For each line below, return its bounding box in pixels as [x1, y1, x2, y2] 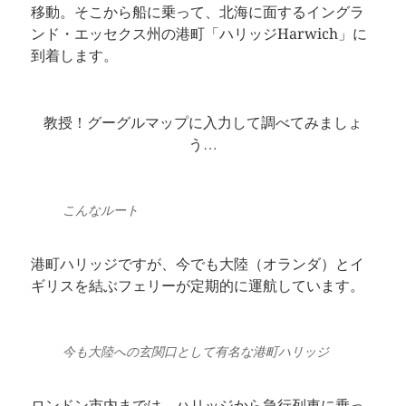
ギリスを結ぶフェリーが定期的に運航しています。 [30, 277, 364, 295]
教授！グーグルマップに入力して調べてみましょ [43, 114, 362, 131]
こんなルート [62, 203, 139, 217]
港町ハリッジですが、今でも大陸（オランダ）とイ [30, 256, 364, 273]
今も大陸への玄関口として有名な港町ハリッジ [62, 344, 329, 359]
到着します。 [30, 47, 118, 64]
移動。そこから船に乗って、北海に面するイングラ [30, 4, 364, 21]
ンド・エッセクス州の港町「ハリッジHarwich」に [30, 25, 367, 43]
